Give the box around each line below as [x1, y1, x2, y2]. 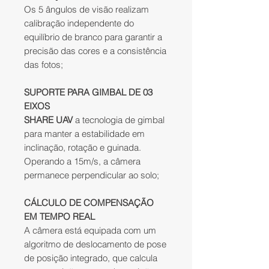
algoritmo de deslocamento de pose [24, 238, 166, 250]
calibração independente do [24, 17, 134, 29]
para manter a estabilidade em [24, 128, 145, 140]
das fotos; [24, 59, 63, 71]
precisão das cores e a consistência [24, 45, 166, 57]
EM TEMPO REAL [24, 211, 95, 223]
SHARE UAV [24, 114, 73, 126]
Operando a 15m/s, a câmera [24, 156, 141, 168]
